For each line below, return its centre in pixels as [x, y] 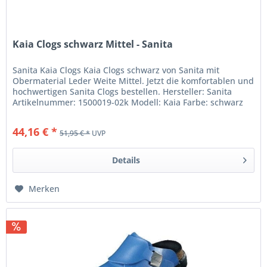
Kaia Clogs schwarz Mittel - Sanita [93, 44]
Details [126, 160]
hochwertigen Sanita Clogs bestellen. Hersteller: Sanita [122, 91]
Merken [44, 188]
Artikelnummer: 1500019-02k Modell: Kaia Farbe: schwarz [128, 102]
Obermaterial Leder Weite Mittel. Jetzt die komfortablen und [133, 80]
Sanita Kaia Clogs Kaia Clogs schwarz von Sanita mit [116, 70]
